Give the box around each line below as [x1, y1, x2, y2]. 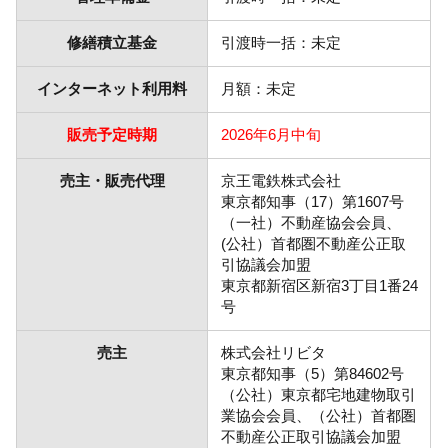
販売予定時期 [67, 126, 158, 144]
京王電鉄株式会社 [220, 172, 341, 190]
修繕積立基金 [67, 34, 158, 52]
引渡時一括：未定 [220, 34, 341, 52]
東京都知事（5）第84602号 [220, 365, 404, 383]
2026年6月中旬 [220, 126, 321, 144]
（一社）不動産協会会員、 [220, 214, 401, 232]
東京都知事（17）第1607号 [220, 193, 404, 211]
